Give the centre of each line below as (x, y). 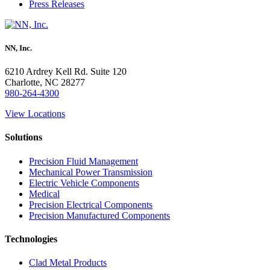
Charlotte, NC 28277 (45, 83)
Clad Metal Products (68, 263)
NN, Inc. (18, 48)
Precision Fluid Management (83, 161)
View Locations (35, 114)
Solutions (24, 137)
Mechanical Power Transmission (91, 172)
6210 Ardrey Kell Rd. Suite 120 (66, 72)
